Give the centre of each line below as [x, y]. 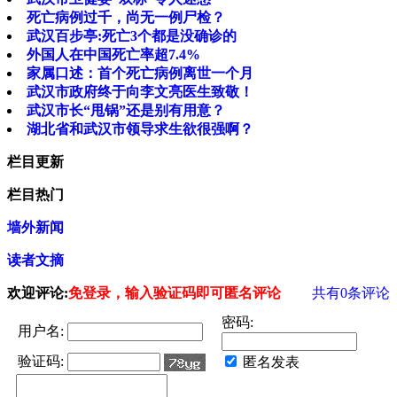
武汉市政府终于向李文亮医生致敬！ [140, 92]
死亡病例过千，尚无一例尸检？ [126, 18]
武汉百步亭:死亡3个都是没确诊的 [132, 36]
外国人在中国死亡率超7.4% [113, 55]
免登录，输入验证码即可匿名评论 [175, 293]
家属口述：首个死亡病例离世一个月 [140, 74]
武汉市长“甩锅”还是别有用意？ [126, 111]
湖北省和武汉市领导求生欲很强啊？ [140, 129]
